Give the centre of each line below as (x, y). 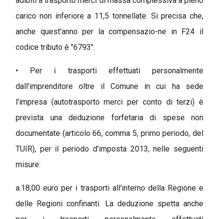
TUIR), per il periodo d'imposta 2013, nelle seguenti (109, 149)
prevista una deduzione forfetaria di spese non (109, 117)
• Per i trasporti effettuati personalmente (109, 70)
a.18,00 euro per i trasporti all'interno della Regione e (109, 188)
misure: (28, 164)
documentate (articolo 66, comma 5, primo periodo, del (109, 133)
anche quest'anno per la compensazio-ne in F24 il (109, 31)
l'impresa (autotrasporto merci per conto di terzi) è (109, 102)
